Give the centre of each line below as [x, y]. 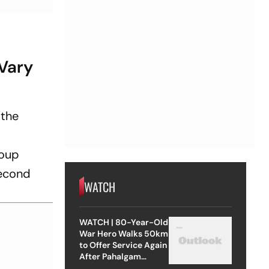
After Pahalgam [110, 256]
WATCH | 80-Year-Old [124, 222]
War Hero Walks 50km [123, 233]
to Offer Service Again [123, 245]
